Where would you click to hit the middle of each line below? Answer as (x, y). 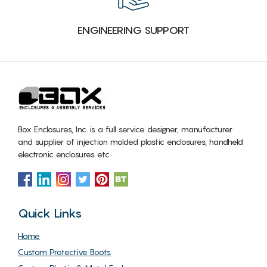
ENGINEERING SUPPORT (133, 30)
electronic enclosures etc (64, 154)
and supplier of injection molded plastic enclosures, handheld (131, 141)
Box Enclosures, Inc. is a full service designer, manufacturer (125, 129)
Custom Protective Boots (64, 252)
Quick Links (50, 213)
